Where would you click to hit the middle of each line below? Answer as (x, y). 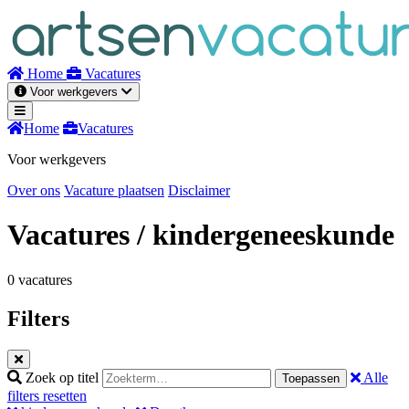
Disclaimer (199, 190)
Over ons (34, 190)
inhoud (26, 31)
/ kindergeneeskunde (266, 235)
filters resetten (47, 395)
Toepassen (311, 378)
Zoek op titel (62, 377)
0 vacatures (40, 279)
